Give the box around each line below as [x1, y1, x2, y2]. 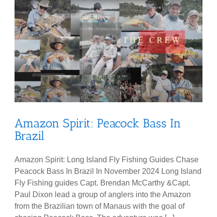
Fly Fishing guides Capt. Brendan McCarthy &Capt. [15, 179, 190, 187]
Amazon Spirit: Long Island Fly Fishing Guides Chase [15, 155, 199, 164]
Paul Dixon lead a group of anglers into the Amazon [15, 190, 191, 199]
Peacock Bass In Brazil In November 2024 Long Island [15, 167, 201, 176]
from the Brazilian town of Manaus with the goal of [15, 202, 185, 211]
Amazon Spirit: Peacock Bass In [15, 116, 181, 131]
